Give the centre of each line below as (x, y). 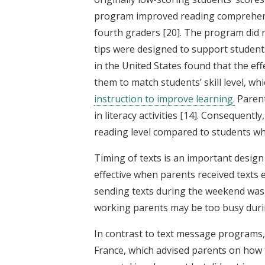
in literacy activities (137, 115)
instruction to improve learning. (164, 98)
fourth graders (128, 32)
